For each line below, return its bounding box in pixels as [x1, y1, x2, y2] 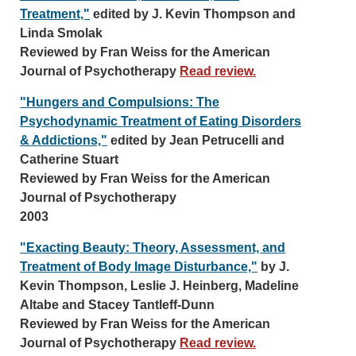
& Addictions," [20, 133, 107, 147]
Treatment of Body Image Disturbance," [20, 260, 257, 273]
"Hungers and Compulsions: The [20, 95, 219, 109]
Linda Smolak [20, 26, 103, 40]
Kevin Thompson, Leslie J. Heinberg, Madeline [20, 279, 299, 292]
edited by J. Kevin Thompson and [90, 7, 296, 21]
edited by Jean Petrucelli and [107, 133, 284, 147]
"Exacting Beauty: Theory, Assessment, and [20, 241, 285, 254]
